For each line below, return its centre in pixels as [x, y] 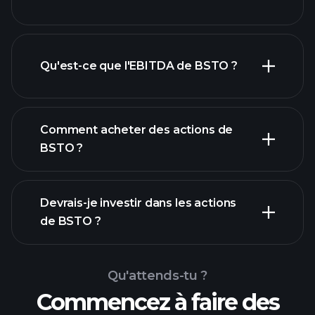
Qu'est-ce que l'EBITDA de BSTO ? [139, 66]
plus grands [224, 70]
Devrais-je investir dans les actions [139, 203]
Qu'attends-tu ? [157, 276]
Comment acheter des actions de [137, 130]
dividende [68, 15]
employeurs [74, 88]
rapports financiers [214, 198]
